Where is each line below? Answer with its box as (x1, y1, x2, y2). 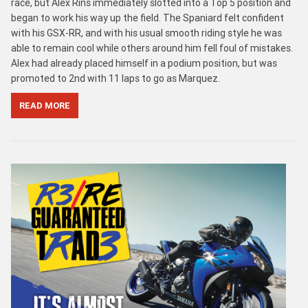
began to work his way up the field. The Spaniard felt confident (11, 11, 284, 24)
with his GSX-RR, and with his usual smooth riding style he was (11, 26, 282, 39)
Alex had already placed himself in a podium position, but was (11, 56, 277, 69)
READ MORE (19, 99, 70, 111)
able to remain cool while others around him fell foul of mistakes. (11, 41, 293, 54)
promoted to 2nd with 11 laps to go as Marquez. (11, 71, 220, 85)
